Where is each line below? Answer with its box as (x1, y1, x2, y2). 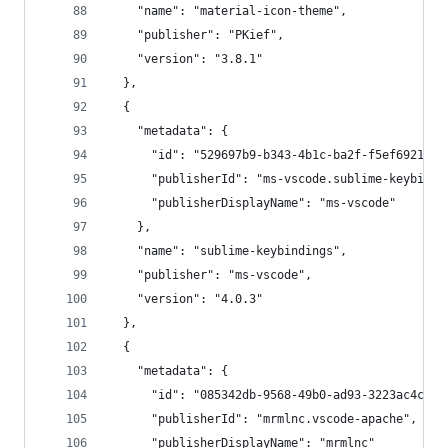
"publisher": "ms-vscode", (109, 268, 312, 282)
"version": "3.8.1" (109, 52, 263, 66)
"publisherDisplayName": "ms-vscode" (109, 196, 396, 210)
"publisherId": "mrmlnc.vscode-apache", (109, 412, 417, 426)
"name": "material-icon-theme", (109, 4, 347, 18)
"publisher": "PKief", (109, 28, 284, 42)
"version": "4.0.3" (109, 292, 263, 306)
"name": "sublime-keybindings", (109, 244, 347, 258)
